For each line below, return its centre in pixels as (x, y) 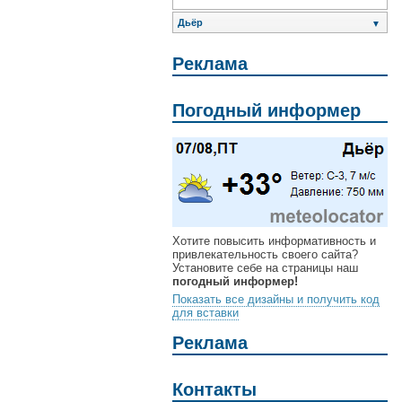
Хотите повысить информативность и (274, 241)
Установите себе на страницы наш (265, 268)
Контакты (214, 389)
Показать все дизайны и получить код (276, 300)
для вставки (205, 313)
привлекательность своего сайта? (265, 255)
